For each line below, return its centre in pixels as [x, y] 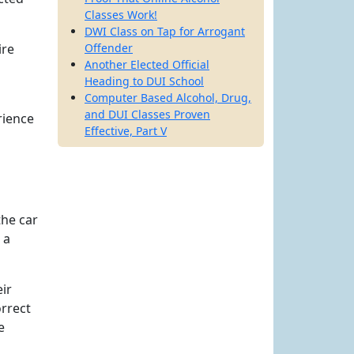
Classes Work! [121, 15]
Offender [109, 48]
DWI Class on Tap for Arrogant [165, 31]
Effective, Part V [126, 131]
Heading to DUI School [144, 81]
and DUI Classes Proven [147, 114]
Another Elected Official [147, 64]
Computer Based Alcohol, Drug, [168, 98]
